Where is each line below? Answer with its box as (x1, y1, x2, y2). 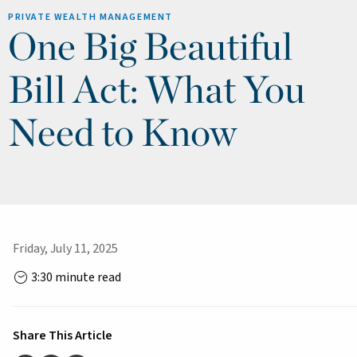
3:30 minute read (29, 269, 121, 287)
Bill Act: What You (8, 65, 305, 112)
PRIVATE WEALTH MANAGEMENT (8, 10, 173, 24)
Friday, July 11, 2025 (13, 240, 118, 258)
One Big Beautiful (8, 22, 293, 69)
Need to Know (8, 108, 237, 155)
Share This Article (13, 327, 112, 345)
